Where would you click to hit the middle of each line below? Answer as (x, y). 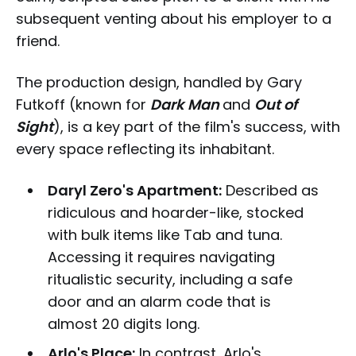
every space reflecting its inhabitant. (145, 149)
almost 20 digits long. (123, 323)
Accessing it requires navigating (161, 257)
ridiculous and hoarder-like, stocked (175, 212)
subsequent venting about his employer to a (174, 18)
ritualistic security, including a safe (170, 279)
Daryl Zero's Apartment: (134, 190)
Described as (270, 190)
